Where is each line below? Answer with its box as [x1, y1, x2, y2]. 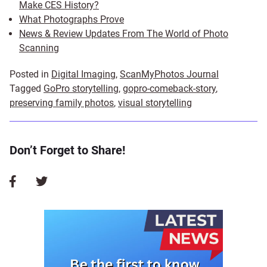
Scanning [19, 42, 59, 54]
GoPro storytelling [44, 82, 119, 94]
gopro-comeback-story [123, 82, 216, 94]
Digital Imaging [51, 68, 116, 80]
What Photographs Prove [19, 13, 124, 25]
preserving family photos [10, 97, 114, 108]
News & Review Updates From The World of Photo [19, 27, 228, 39]
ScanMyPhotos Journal [120, 68, 219, 80]
